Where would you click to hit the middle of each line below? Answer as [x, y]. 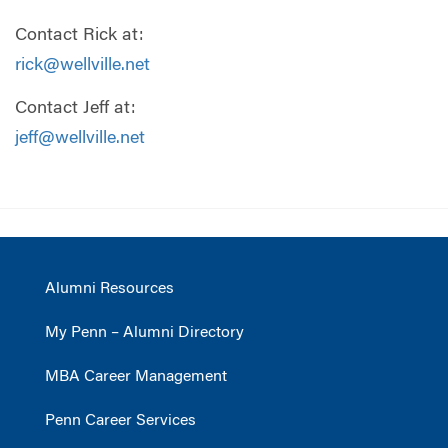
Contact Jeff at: [75, 109]
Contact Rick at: [79, 35]
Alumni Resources [109, 289]
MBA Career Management [136, 377]
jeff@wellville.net [80, 139]
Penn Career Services [120, 421]
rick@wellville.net [82, 65]
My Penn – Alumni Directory [144, 333]
